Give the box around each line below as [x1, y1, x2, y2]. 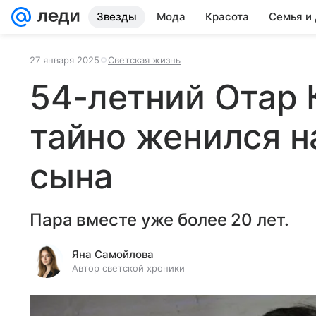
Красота [205, 10, 249, 23]
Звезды [97, 10, 137, 23]
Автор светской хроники [72, 262, 185, 274]
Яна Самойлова [72, 248, 154, 261]
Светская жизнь [108, 54, 181, 66]
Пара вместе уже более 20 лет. [30, 209, 289, 230]
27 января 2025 [30, 54, 99, 66]
